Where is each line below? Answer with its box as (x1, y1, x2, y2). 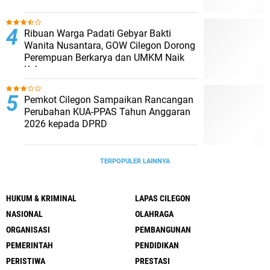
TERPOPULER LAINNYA (100, 157, 170, 165)
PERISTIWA (6, 256, 45, 266)
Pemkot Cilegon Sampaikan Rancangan (24, 94, 193, 105)
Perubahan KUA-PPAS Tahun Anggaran (24, 106, 190, 118)
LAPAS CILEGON (135, 193, 190, 203)
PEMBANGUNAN (135, 225, 191, 234)
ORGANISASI (6, 225, 50, 234)
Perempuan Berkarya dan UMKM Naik (24, 52, 184, 63)
